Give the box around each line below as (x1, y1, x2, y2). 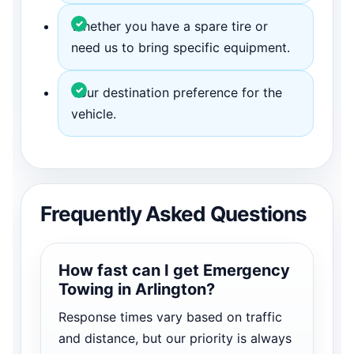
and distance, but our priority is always (58, 330, 292, 346)
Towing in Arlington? (58, 279, 215, 299)
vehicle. (71, 105, 116, 122)
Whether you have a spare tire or (71, 17, 268, 34)
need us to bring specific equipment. (71, 39, 290, 55)
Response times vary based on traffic (58, 308, 282, 325)
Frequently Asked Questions (40, 201, 307, 226)
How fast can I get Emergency (58, 260, 290, 280)
